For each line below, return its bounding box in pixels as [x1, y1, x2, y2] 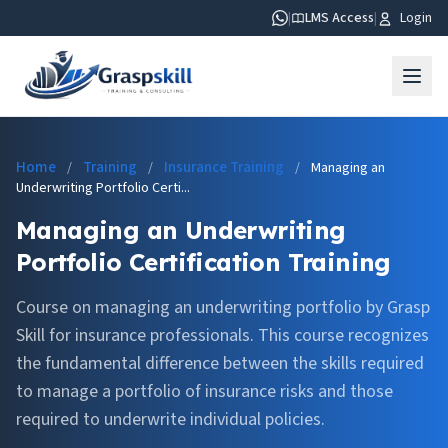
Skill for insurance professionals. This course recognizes [16, 323, 429, 348]
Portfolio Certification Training [16, 247, 391, 277]
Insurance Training [164, 157, 284, 178]
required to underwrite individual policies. [16, 407, 325, 432]
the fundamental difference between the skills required [16, 351, 424, 376]
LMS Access [305, 8, 374, 28]
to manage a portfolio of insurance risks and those [16, 379, 393, 404]
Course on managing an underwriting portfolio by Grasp [16, 295, 430, 320]
